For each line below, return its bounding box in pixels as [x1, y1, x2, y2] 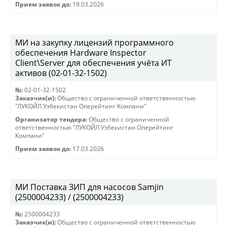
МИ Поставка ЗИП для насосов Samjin [15, 181, 164, 193]
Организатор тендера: [15, 116, 87, 123]
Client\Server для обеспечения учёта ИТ [15, 57, 172, 68]
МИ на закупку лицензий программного [15, 37, 174, 48]
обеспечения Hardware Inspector [15, 47, 146, 58]
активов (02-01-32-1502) [15, 67, 107, 79]
